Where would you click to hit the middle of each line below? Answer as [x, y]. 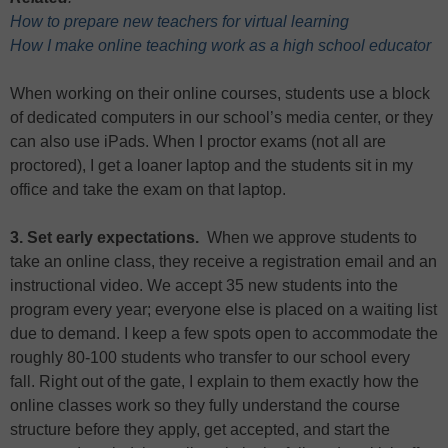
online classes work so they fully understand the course [205, 406]
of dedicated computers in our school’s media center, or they [221, 118]
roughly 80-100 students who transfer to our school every [210, 358]
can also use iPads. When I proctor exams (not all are [198, 142]
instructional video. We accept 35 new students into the [204, 286]
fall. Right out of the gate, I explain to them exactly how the [214, 382]
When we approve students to [310, 238]
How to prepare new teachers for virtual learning [179, 22]
